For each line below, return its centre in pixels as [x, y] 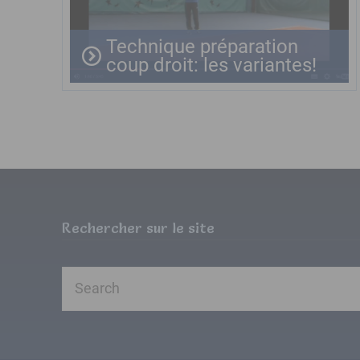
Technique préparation [202, 47]
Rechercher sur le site [138, 228]
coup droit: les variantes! [211, 65]
